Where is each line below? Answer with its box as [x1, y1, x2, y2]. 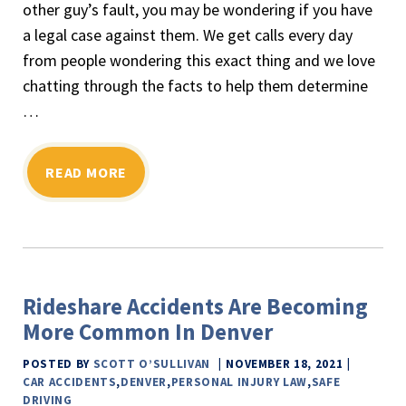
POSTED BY [23, 356, 93, 372]
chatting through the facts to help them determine [23, 75, 368, 96]
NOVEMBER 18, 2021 [226, 356, 343, 372]
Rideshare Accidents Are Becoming [23, 292, 368, 321]
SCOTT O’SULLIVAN [92, 356, 210, 372]
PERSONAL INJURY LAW [170, 374, 308, 390]
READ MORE [45, 163, 128, 181]
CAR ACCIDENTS [23, 374, 117, 390]
